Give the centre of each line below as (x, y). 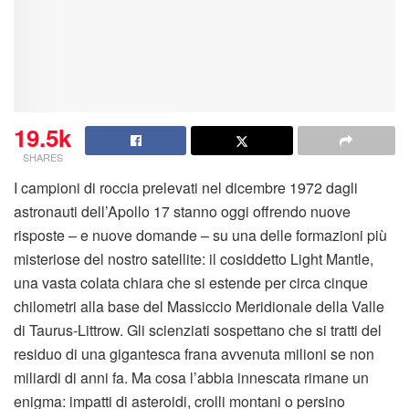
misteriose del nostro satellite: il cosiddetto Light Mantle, (194, 259)
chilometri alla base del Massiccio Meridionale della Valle (199, 307)
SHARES (42, 157)
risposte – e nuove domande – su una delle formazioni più (200, 236)
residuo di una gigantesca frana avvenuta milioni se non (194, 354)
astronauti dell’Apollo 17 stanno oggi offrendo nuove (182, 212)
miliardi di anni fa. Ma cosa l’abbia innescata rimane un (191, 378)
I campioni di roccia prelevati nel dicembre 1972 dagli (186, 188)
